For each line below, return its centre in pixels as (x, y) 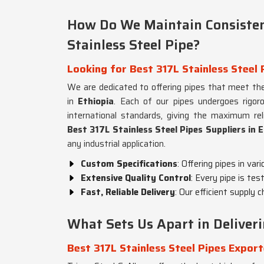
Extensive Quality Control (136, 178)
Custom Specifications (129, 164)
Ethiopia (96, 101)
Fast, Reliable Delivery (128, 192)
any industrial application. (116, 144)
